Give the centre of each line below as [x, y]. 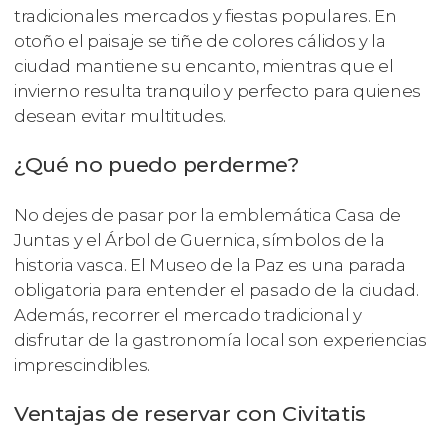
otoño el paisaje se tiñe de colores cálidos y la [200, 40]
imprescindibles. [82, 364]
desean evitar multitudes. [120, 115]
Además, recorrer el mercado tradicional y [188, 314]
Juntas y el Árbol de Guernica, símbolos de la [199, 239]
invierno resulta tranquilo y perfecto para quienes [217, 90]
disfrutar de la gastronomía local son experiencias [220, 339]
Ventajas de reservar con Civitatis [190, 413]
